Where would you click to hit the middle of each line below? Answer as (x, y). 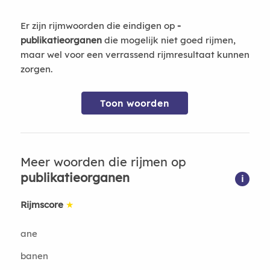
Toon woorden (135, 103)
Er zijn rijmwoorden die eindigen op (99, 26)
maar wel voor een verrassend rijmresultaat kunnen (135, 55)
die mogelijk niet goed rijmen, (168, 40)
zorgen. (36, 69)
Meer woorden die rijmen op (103, 162)
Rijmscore (42, 205)
